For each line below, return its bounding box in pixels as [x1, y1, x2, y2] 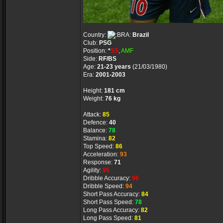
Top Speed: [83, 143, 115, 150]
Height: [83, 87, 104, 94]
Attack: [83, 111, 103, 118]
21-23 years [97, 63, 131, 70]
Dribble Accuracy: [83, 175, 132, 182]
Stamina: [83, 135, 109, 142]
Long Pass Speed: [83, 215, 134, 222]
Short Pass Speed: [83, 199, 135, 206]
